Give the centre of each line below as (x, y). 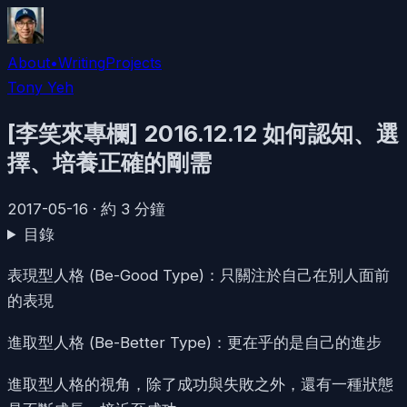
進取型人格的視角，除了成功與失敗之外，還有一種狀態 (200, 384)
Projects (134, 63)
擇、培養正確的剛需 (109, 162)
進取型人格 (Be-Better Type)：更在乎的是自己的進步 (194, 342)
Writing (82, 63)
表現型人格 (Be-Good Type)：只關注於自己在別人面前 (199, 276)
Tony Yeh (40, 87)
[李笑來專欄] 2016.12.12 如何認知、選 (203, 133)
